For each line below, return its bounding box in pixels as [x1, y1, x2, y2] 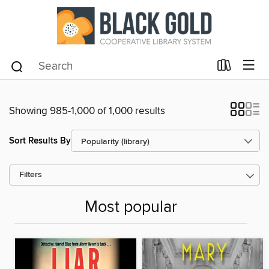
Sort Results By [9, 134, 71, 147]
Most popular [85, 198, 177, 218]
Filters [19, 170, 42, 180]
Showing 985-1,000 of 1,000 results [9, 104, 165, 118]
